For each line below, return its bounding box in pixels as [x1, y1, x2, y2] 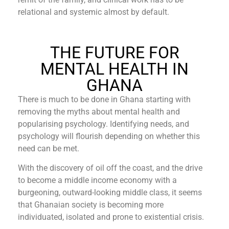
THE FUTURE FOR [50, 42, 179, 62]
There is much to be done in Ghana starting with [18, 94, 191, 104]
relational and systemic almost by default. [18, 7, 169, 17]
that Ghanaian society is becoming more [18, 200, 164, 210]
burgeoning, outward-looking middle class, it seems [18, 188, 202, 198]
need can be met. [18, 143, 81, 153]
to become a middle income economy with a [18, 175, 177, 186]
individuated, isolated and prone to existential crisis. [18, 212, 206, 222]
